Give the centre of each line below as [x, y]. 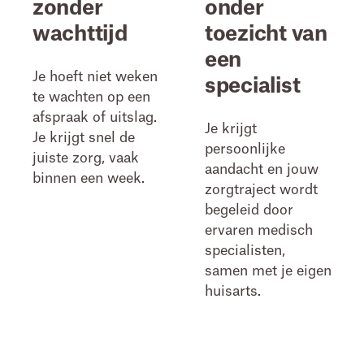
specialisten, [245, 251]
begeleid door [249, 210]
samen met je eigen [268, 271]
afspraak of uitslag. [95, 117]
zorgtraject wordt [261, 190]
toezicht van [266, 34]
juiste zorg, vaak [86, 158]
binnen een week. [89, 178]
